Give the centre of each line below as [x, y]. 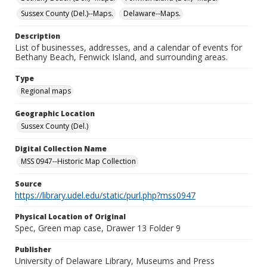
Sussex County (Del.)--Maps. [67, 13]
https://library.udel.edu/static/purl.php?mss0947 [105, 195]
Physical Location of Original [70, 217]
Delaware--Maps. [152, 13]
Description [38, 36]
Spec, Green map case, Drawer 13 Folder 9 [98, 228]
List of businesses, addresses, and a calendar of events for [128, 47]
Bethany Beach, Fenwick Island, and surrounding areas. [121, 57]
